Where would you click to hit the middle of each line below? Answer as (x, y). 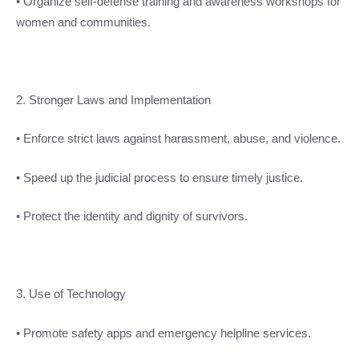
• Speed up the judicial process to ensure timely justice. (159, 177)
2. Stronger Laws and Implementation (113, 99)
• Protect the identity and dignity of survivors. (132, 216)
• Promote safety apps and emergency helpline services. (163, 333)
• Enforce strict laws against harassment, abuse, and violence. (178, 139)
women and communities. (83, 22)
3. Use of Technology (71, 294)
